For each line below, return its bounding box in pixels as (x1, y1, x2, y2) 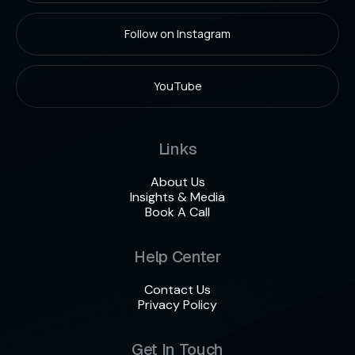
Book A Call (145, 203, 210, 220)
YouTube (153, 78, 202, 94)
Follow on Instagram (124, 25, 231, 41)
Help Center (134, 246, 221, 267)
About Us (150, 173, 205, 190)
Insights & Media (130, 188, 225, 205)
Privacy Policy (138, 296, 217, 313)
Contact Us (144, 281, 211, 298)
